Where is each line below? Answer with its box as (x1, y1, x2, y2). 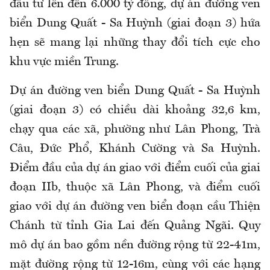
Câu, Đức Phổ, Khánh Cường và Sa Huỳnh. (10, 142, 260, 155)
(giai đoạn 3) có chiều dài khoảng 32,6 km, (10, 104, 260, 116)
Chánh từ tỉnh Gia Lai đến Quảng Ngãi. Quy (10, 219, 260, 232)
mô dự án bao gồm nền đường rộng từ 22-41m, (10, 239, 260, 251)
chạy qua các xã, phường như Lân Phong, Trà (10, 123, 260, 136)
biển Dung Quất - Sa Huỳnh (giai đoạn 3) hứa (10, 17, 260, 30)
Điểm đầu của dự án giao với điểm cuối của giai (10, 162, 260, 174)
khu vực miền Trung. (10, 55, 119, 68)
